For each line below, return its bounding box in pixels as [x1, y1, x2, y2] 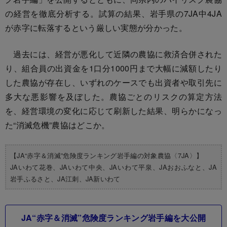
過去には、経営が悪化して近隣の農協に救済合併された [5, 48, 222, 60]
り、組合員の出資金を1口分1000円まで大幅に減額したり [5, 62, 222, 74]
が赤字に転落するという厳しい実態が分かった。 [5, 21, 187, 33]
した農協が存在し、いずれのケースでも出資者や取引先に [5, 76, 222, 88]
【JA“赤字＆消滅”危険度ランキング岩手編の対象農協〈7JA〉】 [10, 150, 203, 160]
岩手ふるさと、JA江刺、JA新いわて [10, 173, 121, 183]
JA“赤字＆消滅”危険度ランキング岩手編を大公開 [21, 211, 206, 223]
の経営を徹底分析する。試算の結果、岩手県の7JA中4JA [5, 7, 222, 19]
